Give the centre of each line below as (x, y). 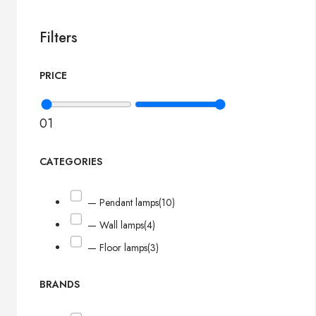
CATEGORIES (71, 162)
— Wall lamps (116, 225)
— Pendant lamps (123, 202)
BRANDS (60, 284)
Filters (59, 38)
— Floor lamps (118, 248)
